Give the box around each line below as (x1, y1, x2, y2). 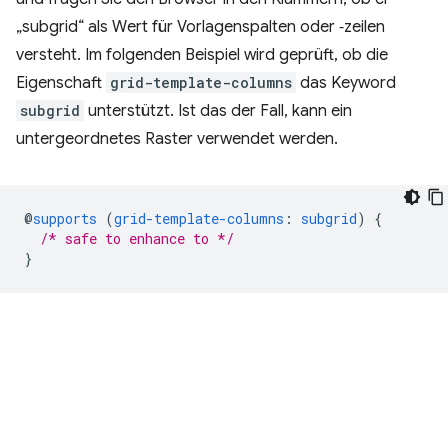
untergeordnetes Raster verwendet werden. (16, 129, 338, 149)
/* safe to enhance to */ (40, 229, 234, 248)
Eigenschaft (16, 73, 106, 93)
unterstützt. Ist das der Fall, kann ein (84, 101, 352, 121)
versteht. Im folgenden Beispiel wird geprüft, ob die (16, 45, 388, 65)
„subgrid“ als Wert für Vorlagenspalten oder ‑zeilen (16, 17, 385, 37)
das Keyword (296, 73, 396, 93)
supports (33, 209, 97, 228)
